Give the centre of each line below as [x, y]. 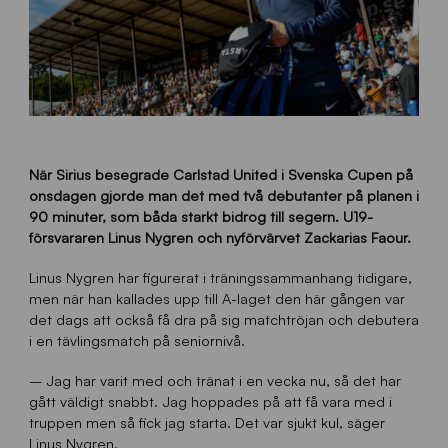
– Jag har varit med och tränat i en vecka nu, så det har [214, 380]
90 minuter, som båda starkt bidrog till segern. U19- [200, 216]
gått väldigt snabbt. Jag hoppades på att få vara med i [210, 401]
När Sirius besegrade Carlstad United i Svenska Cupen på [220, 174]
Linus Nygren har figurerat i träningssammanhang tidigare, [220, 277]
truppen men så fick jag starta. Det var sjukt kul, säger [206, 422]
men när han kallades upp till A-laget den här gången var [216, 298]
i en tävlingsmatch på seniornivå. [136, 340]
